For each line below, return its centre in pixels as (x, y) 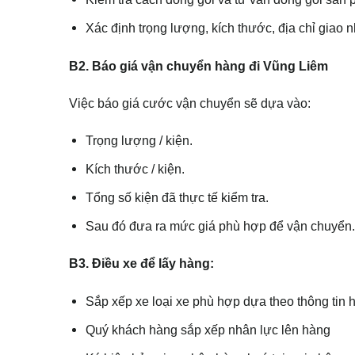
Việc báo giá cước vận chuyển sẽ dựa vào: (190, 103)
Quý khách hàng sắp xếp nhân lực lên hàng (208, 329)
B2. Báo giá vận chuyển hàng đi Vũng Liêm (198, 65)
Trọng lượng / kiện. (139, 141)
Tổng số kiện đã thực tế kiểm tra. (177, 198)
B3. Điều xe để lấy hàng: (141, 263)
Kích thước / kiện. (136, 169)
